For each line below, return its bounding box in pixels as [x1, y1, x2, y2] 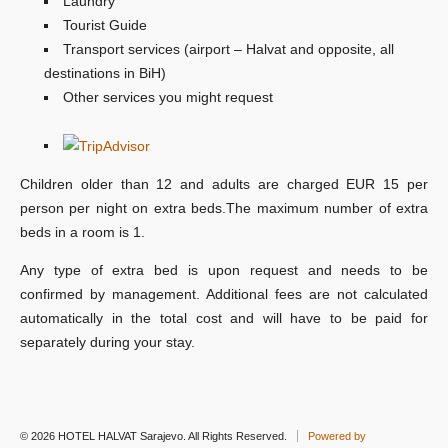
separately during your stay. [20, 334, 195, 351]
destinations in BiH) [44, 64, 166, 81]
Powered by [308, 430, 366, 443]
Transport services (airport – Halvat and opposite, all [63, 40, 394, 57]
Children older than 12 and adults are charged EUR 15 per [20, 176, 428, 193]
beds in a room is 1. [20, 224, 145, 241]
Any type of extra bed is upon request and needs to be [20, 262, 428, 279]
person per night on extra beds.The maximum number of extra [20, 200, 428, 217]
